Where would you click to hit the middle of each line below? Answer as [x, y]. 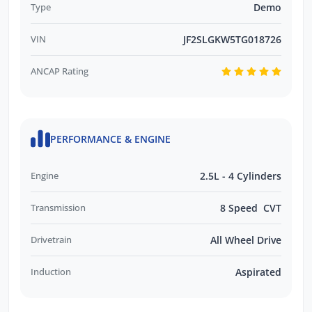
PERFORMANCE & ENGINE [110, 139]
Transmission [58, 207]
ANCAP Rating [60, 71]
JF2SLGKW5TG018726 [232, 40]
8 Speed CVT [251, 208]
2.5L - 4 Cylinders [241, 175]
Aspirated [258, 272]
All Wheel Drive [246, 240]
